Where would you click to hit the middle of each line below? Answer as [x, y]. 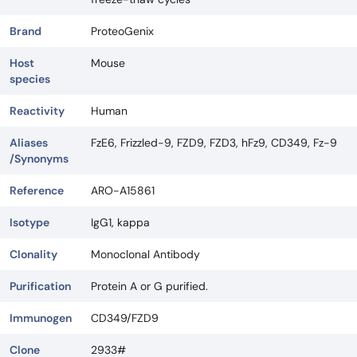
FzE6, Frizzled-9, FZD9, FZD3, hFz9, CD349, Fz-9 [214, 143]
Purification [40, 286]
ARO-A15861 [123, 191]
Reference [37, 191]
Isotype [29, 223]
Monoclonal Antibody [145, 255]
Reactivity [37, 111]
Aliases [29, 143]
